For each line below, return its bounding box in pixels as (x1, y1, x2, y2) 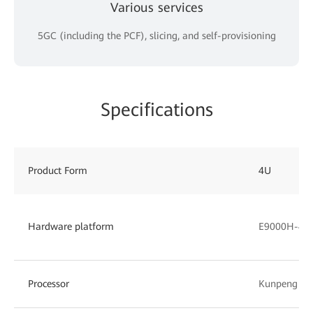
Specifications (100, 99, 213, 120)
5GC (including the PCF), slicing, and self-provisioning (37, 29, 276, 41)
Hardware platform (28, 220, 114, 232)
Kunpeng (259, 277, 298, 289)
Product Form (28, 164, 87, 176)
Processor (28, 277, 69, 289)
